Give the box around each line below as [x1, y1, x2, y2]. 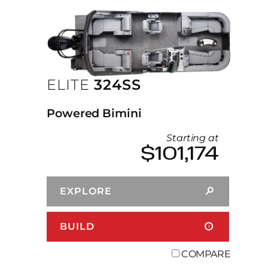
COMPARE [181, 248, 231, 260]
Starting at [166, 132, 219, 144]
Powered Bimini [47, 106, 142, 121]
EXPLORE [60, 185, 112, 197]
